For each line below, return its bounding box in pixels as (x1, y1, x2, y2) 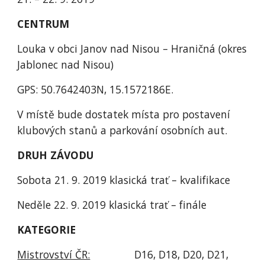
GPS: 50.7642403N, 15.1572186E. (17, 82, 177, 96)
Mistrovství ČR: (17, 247, 91, 261)
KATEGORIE (17, 222, 76, 237)
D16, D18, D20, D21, (90, 247, 229, 261)
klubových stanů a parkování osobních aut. (17, 123, 231, 137)
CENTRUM (17, 17, 70, 31)
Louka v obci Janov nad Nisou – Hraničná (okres (17, 41, 247, 56)
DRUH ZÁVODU (17, 148, 94, 162)
